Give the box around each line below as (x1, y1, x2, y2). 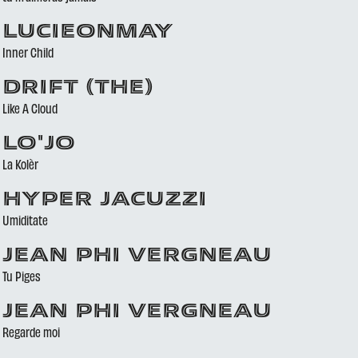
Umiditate (2, 212, 48, 228)
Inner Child (2, 44, 54, 60)
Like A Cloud (2, 100, 58, 116)
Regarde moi (2, 324, 60, 340)
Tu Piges (2, 268, 41, 284)
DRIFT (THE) (2, 79, 153, 98)
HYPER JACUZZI (2, 191, 207, 210)
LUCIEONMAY (2, 23, 173, 42)
